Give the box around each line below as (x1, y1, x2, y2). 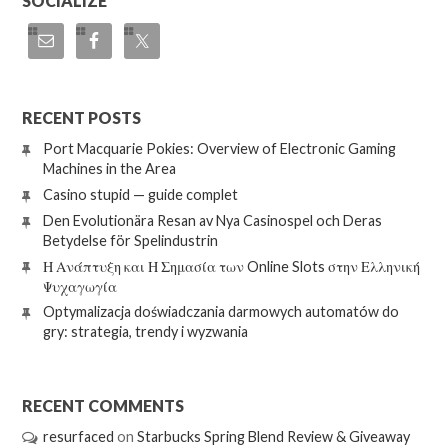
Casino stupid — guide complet (42, 186, 238, 204)
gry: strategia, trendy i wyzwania (42, 323, 248, 341)
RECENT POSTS (22, 107, 142, 127)
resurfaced (42, 428, 114, 446)
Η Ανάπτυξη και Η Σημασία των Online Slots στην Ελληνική (42, 257, 420, 275)
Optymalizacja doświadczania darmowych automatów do (42, 303, 399, 321)
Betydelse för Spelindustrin (42, 231, 218, 249)
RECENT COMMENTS (22, 395, 185, 415)
